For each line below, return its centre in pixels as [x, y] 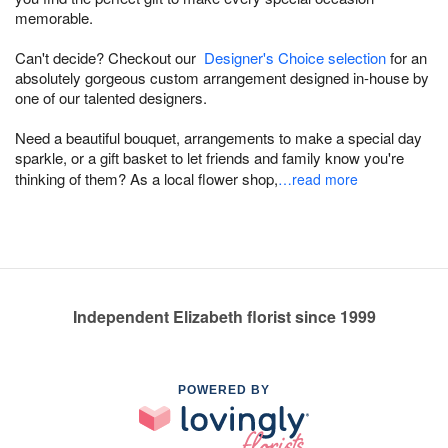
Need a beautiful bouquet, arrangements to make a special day [218, 137]
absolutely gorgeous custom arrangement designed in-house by [222, 77]
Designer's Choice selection [295, 57]
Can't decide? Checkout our [109, 57]
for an [406, 57]
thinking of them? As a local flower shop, [148, 178]
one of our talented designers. [111, 97]
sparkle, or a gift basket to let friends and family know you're [209, 157]
